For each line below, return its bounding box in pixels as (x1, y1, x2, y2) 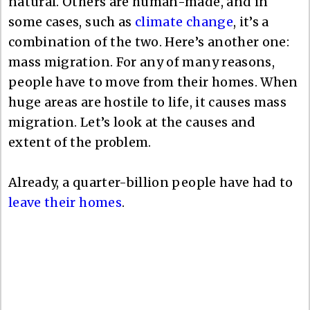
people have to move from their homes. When (8, 73, 298, 90)
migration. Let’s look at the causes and (8, 113, 256, 130)
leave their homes (8, 194, 122, 210)
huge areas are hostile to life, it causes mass (8, 93, 287, 110)
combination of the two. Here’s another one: (8, 33, 290, 50)
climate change (135, 13, 233, 30)
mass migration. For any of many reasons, (8, 53, 275, 70)
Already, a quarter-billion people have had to (8, 174, 293, 190)
